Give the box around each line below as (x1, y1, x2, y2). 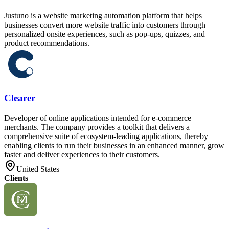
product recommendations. (4, 39, 89, 48)
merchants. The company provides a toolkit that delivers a (4, 122, 190, 131)
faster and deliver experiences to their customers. (4, 150, 160, 159)
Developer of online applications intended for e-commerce (4, 113, 191, 122)
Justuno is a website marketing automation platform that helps (4, 11, 202, 20)
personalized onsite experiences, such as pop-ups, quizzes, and (4, 30, 205, 39)
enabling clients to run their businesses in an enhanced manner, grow (4, 141, 224, 150)
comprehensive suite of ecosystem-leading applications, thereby (4, 131, 208, 141)
